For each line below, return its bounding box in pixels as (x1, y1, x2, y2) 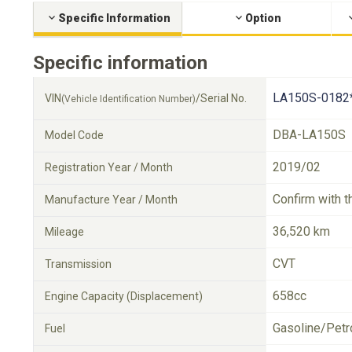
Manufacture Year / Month (45, 193, 178, 206)
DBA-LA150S (273, 127, 346, 142)
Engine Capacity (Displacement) (45, 290, 203, 302)
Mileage (45, 225, 84, 238)
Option (244, 12, 281, 24)
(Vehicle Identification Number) (61, 93, 196, 104)
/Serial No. (196, 92, 247, 104)
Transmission (45, 258, 112, 270)
